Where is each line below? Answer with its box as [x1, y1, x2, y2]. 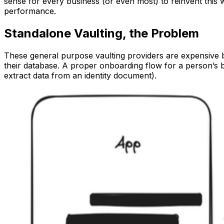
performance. [4, 5, 56, 16]
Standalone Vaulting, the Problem [4, 25, 199, 40]
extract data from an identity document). [4, 70, 156, 80]
